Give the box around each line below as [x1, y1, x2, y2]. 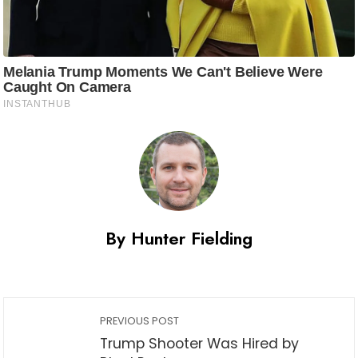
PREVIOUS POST [100, 314, 179, 328]
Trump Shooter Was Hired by [100, 334, 299, 354]
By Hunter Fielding [105, 225, 253, 252]
